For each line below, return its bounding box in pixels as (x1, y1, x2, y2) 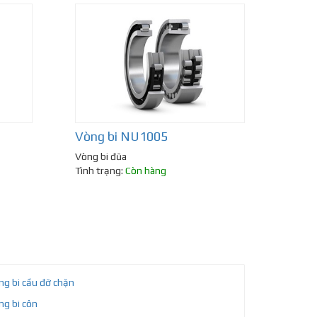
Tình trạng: (75, 165, 125, 177)
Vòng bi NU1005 (75, 129, 168, 144)
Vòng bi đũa (75, 151, 127, 163)
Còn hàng (125, 165, 166, 177)
